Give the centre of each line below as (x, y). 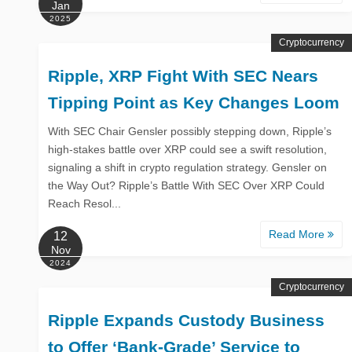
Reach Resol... (84, 203)
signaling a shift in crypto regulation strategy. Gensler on (187, 167)
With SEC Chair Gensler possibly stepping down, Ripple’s (190, 131)
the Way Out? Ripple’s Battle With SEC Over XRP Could (186, 185)
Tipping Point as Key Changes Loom (194, 102)
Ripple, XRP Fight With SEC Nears (183, 75)
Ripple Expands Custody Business (186, 320)
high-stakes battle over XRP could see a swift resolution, (187, 149)
